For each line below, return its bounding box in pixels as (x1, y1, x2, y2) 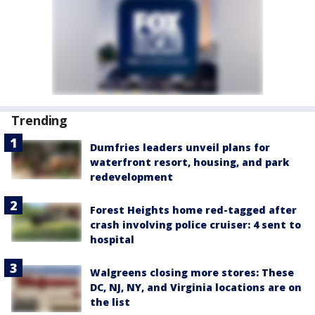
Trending (11, 112, 68, 129)
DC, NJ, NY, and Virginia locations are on (90, 281, 302, 294)
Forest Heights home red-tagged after (90, 203, 297, 217)
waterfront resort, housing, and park (90, 155, 289, 169)
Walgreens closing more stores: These (90, 266, 294, 279)
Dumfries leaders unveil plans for (90, 141, 270, 154)
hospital (90, 233, 134, 246)
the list (90, 295, 130, 309)
